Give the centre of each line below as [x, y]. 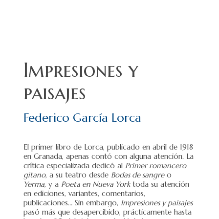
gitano [34, 175]
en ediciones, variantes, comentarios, [84, 193]
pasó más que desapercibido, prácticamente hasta [108, 212]
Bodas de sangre [138, 175]
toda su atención [160, 184]
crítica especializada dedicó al [74, 165]
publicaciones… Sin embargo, [72, 202]
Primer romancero [156, 165]
